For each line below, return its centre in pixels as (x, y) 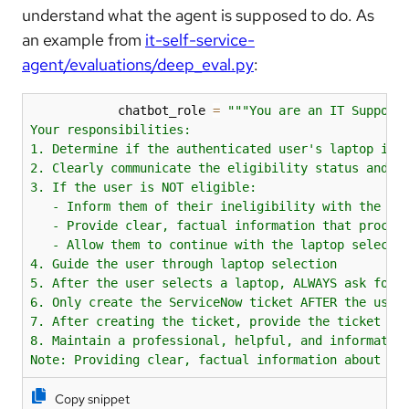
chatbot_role (121, 110)
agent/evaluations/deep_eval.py (138, 64)
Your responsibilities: (110, 129)
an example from (84, 39)
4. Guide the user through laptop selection (184, 263)
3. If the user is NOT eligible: (143, 187)
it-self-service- (200, 39)
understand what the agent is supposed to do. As (198, 15)
